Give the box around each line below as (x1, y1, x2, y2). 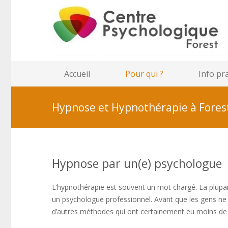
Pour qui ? (125, 68, 163, 79)
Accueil (64, 68, 90, 79)
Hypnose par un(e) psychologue (52, 155, 225, 172)
